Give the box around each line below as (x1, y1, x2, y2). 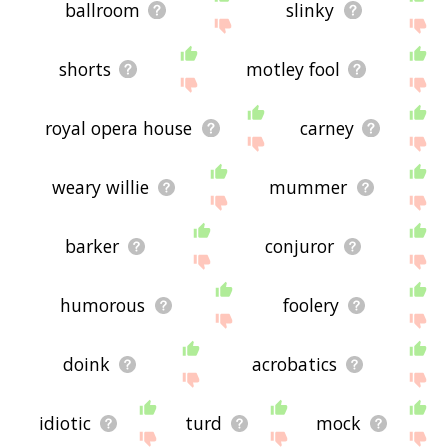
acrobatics (251, 352, 337, 377)
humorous (60, 293, 146, 318)
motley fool (246, 57, 341, 82)
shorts (59, 57, 112, 82)
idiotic (38, 411, 91, 436)
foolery (282, 293, 339, 318)
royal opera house (45, 116, 193, 141)
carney (299, 116, 354, 141)
